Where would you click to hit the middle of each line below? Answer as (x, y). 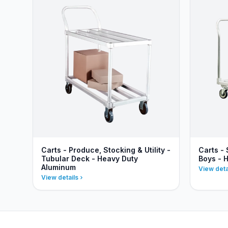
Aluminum (59, 167)
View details (60, 177)
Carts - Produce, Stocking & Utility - (106, 150)
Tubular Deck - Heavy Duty (90, 159)
